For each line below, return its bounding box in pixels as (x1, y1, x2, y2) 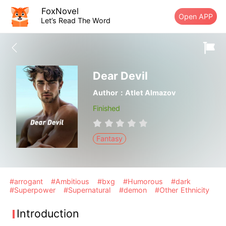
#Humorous (123, 177, 165, 186)
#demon (119, 186, 149, 195)
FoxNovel (41, 6, 79, 16)
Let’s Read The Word (41, 16, 111, 25)
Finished (92, 104, 120, 113)
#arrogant (10, 177, 45, 186)
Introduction (17, 207, 80, 220)
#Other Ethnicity (155, 186, 209, 195)
